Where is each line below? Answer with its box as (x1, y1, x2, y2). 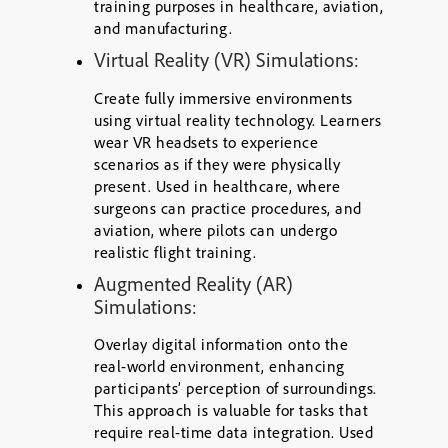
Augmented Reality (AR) (94, 271, 293, 296)
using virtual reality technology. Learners (94, 110, 381, 130)
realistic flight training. (94, 242, 256, 262)
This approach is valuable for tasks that (94, 400, 368, 420)
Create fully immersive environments (94, 88, 353, 108)
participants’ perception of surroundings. (94, 378, 377, 398)
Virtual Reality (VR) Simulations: (94, 47, 359, 72)
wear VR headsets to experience (94, 132, 318, 152)
